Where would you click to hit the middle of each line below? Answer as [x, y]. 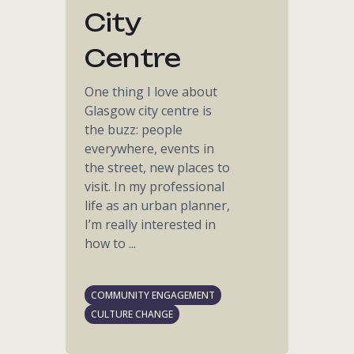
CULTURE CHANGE [132, 314]
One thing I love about [151, 92]
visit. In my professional [155, 186]
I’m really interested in [151, 224]
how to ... [111, 243]
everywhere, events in [150, 149]
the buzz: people [134, 130]
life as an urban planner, [158, 205]
